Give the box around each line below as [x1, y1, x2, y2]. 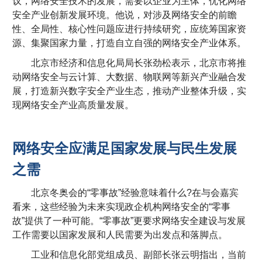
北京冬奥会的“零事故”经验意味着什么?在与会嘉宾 [12, 188, 239, 198]
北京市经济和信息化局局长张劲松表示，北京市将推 [12, 58, 247, 68]
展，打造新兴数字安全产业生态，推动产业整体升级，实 [12, 86, 247, 96]
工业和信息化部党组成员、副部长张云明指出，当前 [12, 250, 247, 260]
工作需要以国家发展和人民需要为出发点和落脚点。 [12, 230, 228, 240]
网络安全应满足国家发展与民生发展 [12, 140, 237, 157]
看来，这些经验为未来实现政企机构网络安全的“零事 [12, 202, 231, 212]
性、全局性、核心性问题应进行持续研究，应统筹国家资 [12, 24, 247, 35]
